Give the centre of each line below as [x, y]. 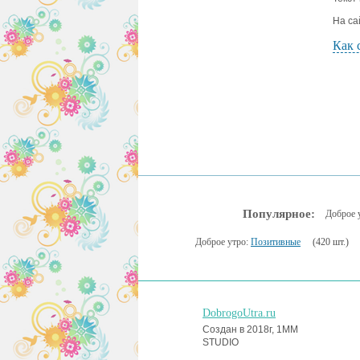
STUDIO [221, 342]
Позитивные [276, 242]
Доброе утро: [223, 242]
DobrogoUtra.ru [239, 313]
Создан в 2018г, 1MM [250, 329]
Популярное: [279, 214]
